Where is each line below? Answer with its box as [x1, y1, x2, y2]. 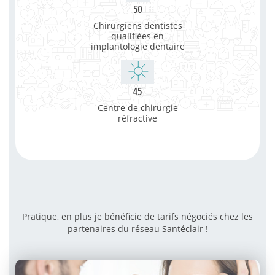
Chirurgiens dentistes [93, 19, 182, 31]
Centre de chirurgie [97, 101, 178, 114]
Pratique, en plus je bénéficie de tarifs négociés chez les [22, 210, 253, 222]
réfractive [118, 112, 157, 124]
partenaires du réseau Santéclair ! [67, 222, 208, 234]
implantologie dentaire [90, 40, 185, 52]
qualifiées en [111, 29, 164, 42]
